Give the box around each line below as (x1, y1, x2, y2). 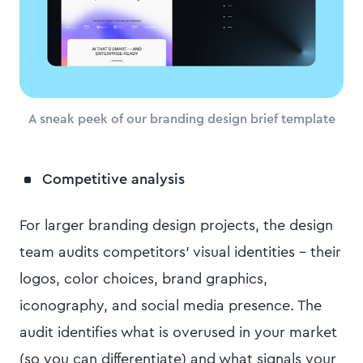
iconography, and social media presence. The (19, 298, 322, 314)
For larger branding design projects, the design (19, 218, 333, 233)
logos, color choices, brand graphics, (19, 271, 267, 287)
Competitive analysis (42, 172, 185, 187)
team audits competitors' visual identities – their (19, 245, 341, 260)
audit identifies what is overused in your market (19, 325, 337, 340)
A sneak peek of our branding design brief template (28, 113, 335, 126)
